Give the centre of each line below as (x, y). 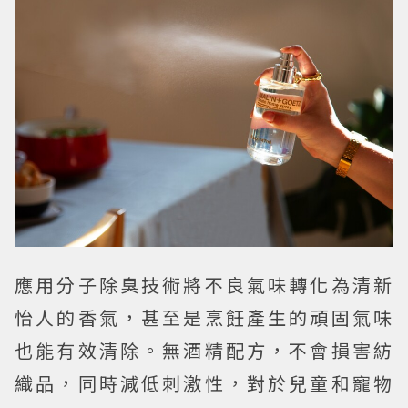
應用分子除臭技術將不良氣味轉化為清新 (204, 284)
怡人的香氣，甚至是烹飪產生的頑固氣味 (204, 317)
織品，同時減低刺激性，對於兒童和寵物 (204, 382)
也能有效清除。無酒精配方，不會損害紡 (204, 350)
